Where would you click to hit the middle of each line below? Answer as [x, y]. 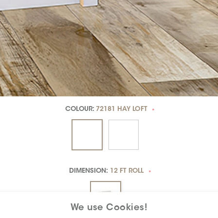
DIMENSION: [89, 172]
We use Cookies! [109, 208]
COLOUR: [81, 110]
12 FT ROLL [127, 172]
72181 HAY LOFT [121, 110]
